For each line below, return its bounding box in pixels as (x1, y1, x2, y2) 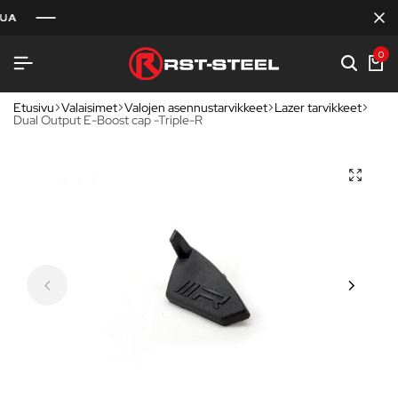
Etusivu (13, 99, 54, 115)
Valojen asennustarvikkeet (124, 99, 267, 115)
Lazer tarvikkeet (275, 99, 362, 115)
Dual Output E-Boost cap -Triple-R (13, 111, 203, 128)
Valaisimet (61, 99, 117, 115)
